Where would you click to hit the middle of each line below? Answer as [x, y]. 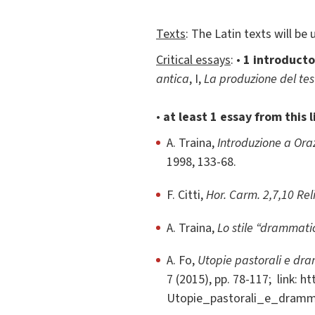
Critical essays [193, 60]
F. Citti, [186, 195]
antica [173, 79]
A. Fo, [182, 261]
